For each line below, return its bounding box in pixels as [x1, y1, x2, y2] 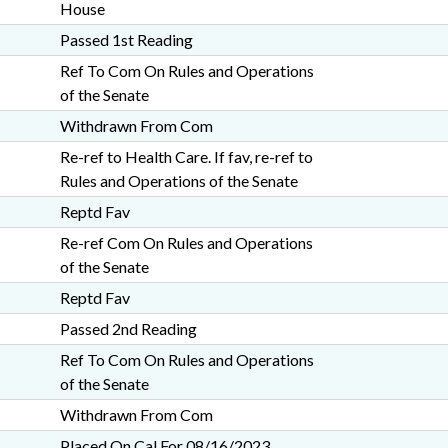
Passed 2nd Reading [59, 319, 197, 338]
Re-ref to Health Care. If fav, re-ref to [59, 147, 313, 166]
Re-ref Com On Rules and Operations [59, 233, 313, 252]
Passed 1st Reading [59, 30, 193, 49]
